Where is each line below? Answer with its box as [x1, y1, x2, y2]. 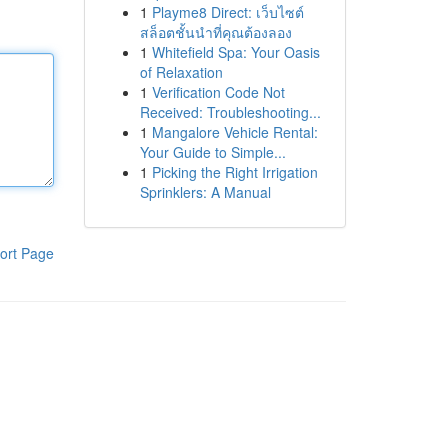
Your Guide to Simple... [139, 142, 286, 162]
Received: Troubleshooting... [139, 102, 321, 122]
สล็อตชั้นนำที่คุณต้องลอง [139, 22, 292, 42]
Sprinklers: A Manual [139, 182, 271, 202]
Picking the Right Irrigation [151, 162, 318, 182]
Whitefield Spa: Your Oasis [151, 42, 320, 62]
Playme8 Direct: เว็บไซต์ [151, 2, 304, 22]
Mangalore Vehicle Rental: [151, 122, 318, 142]
